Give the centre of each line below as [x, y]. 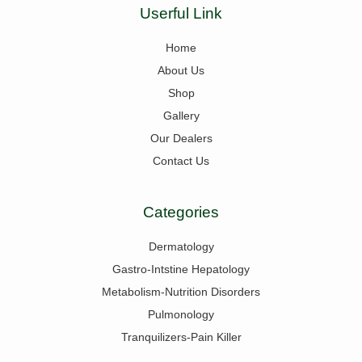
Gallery [181, 116]
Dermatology [181, 247]
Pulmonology [181, 315]
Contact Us [181, 161]
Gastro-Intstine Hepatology [181, 269]
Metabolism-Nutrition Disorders [181, 292]
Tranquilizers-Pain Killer [181, 337]
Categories [181, 213]
